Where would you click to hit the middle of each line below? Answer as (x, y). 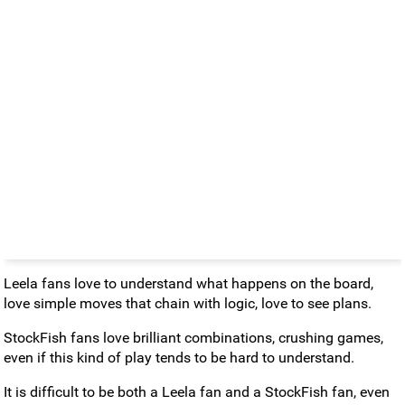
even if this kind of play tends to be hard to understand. (179, 357)
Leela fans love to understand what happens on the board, (188, 283)
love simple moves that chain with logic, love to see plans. (188, 303)
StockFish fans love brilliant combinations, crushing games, (193, 337)
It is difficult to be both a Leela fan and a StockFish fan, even (197, 391)
